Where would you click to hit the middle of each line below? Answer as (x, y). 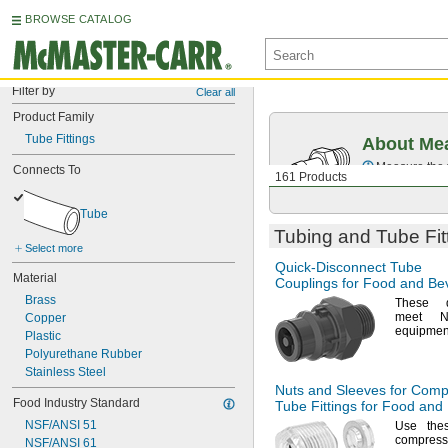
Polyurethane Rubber (83, 354)
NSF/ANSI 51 (61, 425)
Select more (54, 248)
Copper (45, 318)
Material (35, 278)
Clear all (215, 92)
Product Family (53, 117)
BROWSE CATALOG (79, 19)
